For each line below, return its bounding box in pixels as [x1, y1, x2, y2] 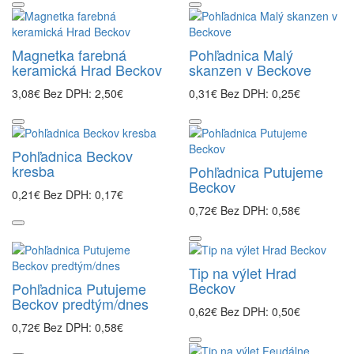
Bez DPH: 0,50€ [220, 303, 300, 319]
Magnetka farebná [12, 44, 126, 65]
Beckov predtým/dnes [12, 293, 149, 314]
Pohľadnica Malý [189, 44, 293, 65]
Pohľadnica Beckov [12, 145, 133, 166]
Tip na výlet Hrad [189, 262, 296, 283]
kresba [12, 160, 55, 181]
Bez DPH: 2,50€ [43, 85, 123, 101]
